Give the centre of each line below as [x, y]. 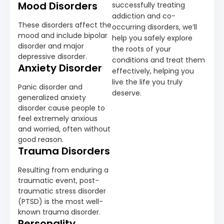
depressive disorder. [52, 56]
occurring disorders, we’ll [154, 27]
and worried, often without [64, 129]
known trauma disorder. [59, 212]
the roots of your [141, 49]
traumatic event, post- [58, 180]
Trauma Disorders [64, 151]
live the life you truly [147, 82]
